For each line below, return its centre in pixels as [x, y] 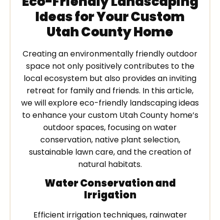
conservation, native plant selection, [110, 139]
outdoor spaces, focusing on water [110, 127]
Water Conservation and [110, 183]
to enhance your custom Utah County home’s [110, 115]
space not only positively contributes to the [110, 66]
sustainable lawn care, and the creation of [110, 152]
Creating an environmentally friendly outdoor [110, 54]
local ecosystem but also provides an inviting [110, 78]
